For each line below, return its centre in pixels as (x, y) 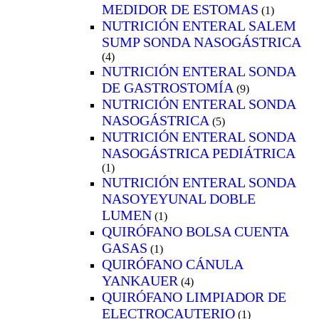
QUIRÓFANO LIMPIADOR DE (194, 297)
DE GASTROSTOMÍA (168, 87)
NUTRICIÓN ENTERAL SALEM (199, 25)
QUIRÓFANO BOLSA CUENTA (195, 231)
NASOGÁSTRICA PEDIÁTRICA (199, 153)
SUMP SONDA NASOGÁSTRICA (202, 42)
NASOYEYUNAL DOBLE (179, 198)
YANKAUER (140, 280)
